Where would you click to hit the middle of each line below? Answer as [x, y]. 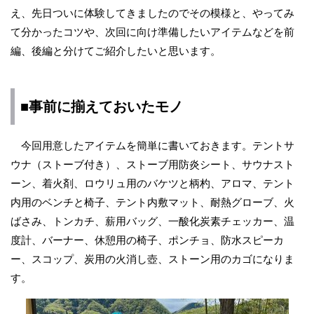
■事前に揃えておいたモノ [102, 107]
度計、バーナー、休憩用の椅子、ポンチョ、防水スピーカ [147, 240]
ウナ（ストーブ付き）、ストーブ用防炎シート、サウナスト [152, 164]
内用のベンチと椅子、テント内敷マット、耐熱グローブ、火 [152, 202]
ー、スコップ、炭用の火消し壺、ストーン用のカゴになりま [152, 259]
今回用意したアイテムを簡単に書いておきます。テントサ [152, 145]
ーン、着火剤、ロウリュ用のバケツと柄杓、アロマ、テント [152, 183]
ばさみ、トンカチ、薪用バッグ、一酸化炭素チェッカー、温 [152, 221]
